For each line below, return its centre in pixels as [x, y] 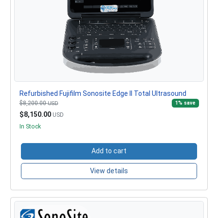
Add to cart [109, 151]
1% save [185, 103]
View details [109, 171]
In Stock [30, 126]
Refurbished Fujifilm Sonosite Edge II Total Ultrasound [103, 93]
